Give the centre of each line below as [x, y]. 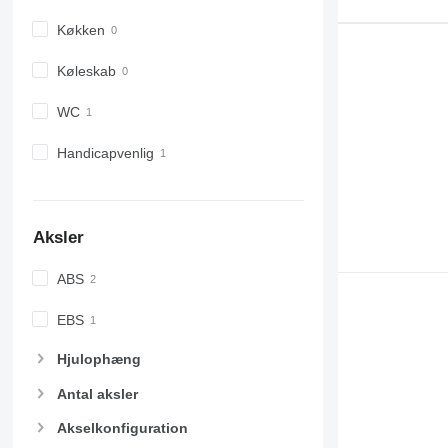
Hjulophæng [98, 359]
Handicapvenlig [105, 152]
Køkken [80, 29]
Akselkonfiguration [122, 427]
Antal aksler [97, 393]
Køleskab [86, 70]
